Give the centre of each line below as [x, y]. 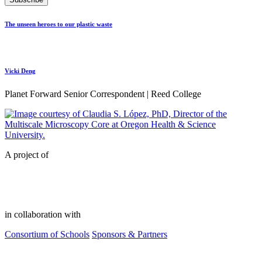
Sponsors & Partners [130, 235]
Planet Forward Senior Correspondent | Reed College [103, 94]
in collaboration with [43, 215]
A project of [27, 155]
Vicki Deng [20, 71]
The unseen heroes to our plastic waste [58, 24]
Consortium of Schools [47, 235]
